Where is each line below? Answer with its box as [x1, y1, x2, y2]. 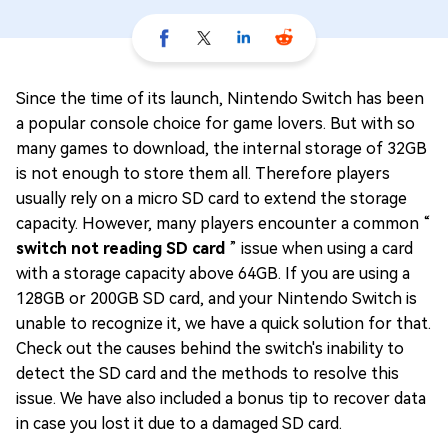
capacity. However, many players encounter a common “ [16, 214, 431, 233]
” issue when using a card [229, 239, 413, 258]
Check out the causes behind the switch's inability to [16, 339, 404, 358]
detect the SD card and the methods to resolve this [16, 364, 399, 383]
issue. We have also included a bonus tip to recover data [16, 389, 426, 408]
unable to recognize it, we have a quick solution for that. [16, 314, 431, 333]
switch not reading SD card [16, 239, 229, 258]
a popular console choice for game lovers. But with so [16, 114, 415, 133]
